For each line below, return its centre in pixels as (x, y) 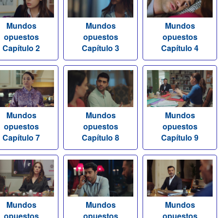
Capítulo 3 (100, 48)
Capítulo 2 (21, 48)
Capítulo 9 (180, 138)
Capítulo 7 (21, 138)
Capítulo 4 (180, 48)
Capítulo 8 (100, 138)
